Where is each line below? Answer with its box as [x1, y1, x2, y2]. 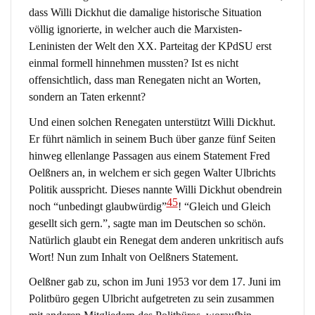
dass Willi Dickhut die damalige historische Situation [28, 6, 262, 19]
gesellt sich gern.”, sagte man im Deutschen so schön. [28, 217, 266, 229]
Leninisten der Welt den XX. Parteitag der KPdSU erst [28, 40, 271, 53]
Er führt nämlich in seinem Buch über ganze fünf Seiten [28, 132, 276, 145]
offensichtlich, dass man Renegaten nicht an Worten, [28, 74, 261, 86]
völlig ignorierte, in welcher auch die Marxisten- [28, 23, 242, 36]
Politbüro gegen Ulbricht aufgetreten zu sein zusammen [28, 292, 274, 305]
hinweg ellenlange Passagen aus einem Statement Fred [28, 149, 270, 162]
